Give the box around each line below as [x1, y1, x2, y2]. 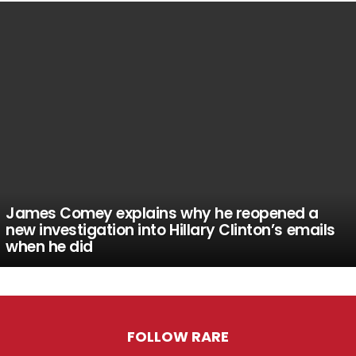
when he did [6, 236, 93, 257]
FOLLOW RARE [127, 327, 229, 346]
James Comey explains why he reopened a [6, 203, 319, 224]
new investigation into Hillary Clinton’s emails [6, 219, 335, 241]
